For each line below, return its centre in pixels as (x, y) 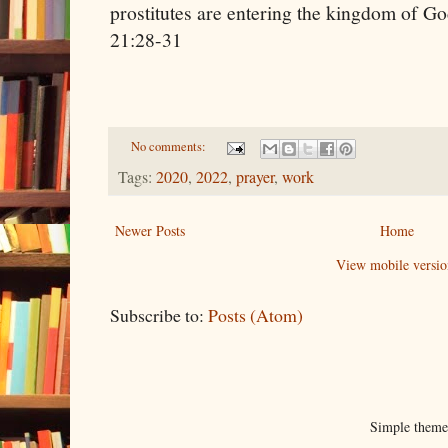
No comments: (169, 147)
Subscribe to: (159, 314)
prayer (255, 176)
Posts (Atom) (255, 314)
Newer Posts (150, 230)
